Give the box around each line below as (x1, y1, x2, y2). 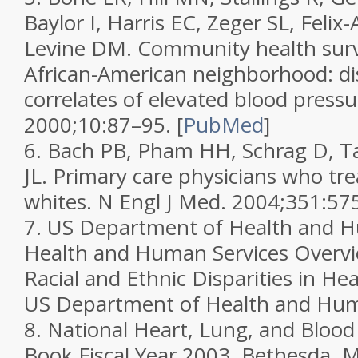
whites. (24, 187, 97, 216)
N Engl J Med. (97, 187, 232, 216)
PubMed (183, 110, 264, 139)
